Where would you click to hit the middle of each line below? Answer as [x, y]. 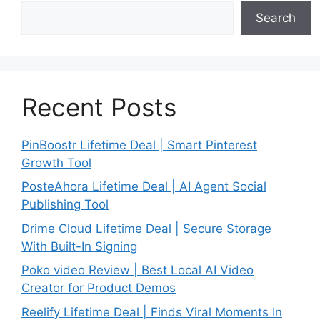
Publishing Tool [65, 204]
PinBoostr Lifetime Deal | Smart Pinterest [139, 145]
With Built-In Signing [79, 246]
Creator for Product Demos [99, 288]
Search [276, 17]
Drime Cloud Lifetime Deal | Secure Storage [146, 228]
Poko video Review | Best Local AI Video [137, 270]
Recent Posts [99, 107]
